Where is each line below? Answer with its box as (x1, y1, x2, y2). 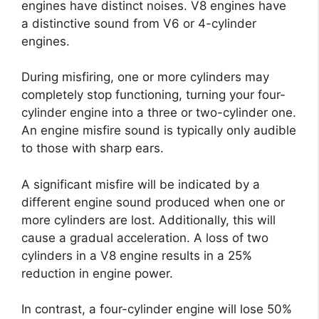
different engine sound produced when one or (21, 194, 285, 209)
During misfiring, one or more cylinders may (21, 70, 269, 85)
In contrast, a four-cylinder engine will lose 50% (21, 302, 292, 317)
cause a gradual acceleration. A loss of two (21, 230, 268, 245)
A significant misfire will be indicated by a (21, 177, 260, 192)
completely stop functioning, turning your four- (21, 88, 286, 103)
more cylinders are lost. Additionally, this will (21, 212, 276, 227)
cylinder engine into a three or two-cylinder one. (21, 105, 296, 120)
